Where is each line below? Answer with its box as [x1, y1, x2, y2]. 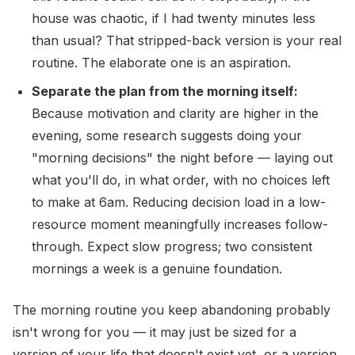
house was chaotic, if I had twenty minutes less [32, 10, 315, 26]
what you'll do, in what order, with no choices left [32, 172, 330, 188]
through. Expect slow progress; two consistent [32, 239, 312, 254]
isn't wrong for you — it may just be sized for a [13, 324, 296, 340]
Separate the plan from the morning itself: [32, 83, 298, 99]
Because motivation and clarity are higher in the [32, 105, 319, 121]
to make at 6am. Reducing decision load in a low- [32, 194, 326, 210]
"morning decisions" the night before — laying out [32, 150, 333, 166]
